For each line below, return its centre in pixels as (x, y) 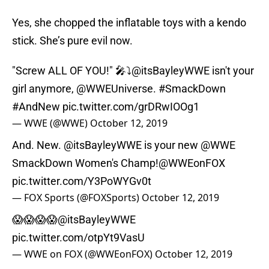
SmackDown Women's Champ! (85, 163)
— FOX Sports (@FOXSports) (77, 198)
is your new (171, 145)
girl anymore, (44, 89)
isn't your (232, 71)
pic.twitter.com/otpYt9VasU (78, 238)
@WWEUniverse (115, 89)
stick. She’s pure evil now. (72, 41)
